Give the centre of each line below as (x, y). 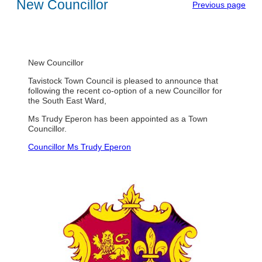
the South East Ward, (67, 100)
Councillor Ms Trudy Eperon (80, 146)
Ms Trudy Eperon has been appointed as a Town (118, 118)
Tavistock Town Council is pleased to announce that (123, 80)
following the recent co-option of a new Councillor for (125, 90)
